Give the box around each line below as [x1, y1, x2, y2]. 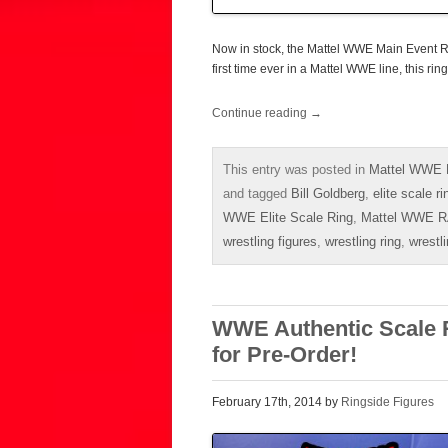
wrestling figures [223, 233, 317, 249]
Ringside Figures [341, 394, 434, 409]
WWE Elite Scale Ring [223, 209, 353, 225]
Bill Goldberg [291, 185, 365, 201]
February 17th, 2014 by [212, 394, 341, 409]
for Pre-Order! [212, 341, 357, 367]
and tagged [223, 185, 291, 201]
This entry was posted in [223, 161, 369, 177]
